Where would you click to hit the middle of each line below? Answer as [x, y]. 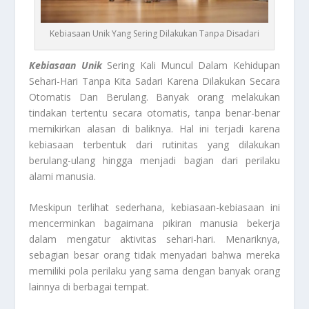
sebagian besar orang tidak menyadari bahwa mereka [154, 255]
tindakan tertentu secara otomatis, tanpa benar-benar [154, 112]
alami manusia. [63, 176]
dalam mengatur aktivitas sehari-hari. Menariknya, [154, 239]
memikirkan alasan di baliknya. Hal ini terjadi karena [154, 128]
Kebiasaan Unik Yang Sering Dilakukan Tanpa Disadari [154, 33]
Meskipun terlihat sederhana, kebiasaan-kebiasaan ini [154, 207]
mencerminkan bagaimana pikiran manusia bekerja [154, 223]
